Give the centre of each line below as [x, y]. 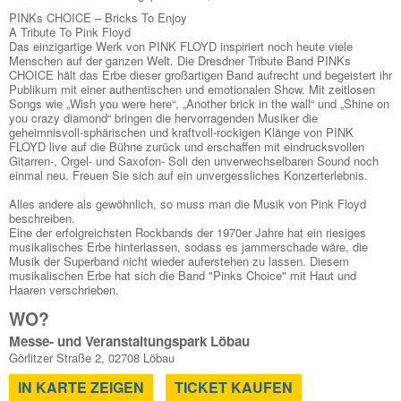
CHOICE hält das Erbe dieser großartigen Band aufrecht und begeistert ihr [200, 75]
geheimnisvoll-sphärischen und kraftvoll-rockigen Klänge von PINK [181, 132]
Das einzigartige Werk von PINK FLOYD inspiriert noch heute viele [181, 46]
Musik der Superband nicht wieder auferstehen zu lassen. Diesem [179, 261]
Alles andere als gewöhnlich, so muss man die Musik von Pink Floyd [188, 204]
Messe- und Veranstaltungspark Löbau [129, 341]
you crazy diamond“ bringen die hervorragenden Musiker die [163, 118]
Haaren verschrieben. [64, 290]
